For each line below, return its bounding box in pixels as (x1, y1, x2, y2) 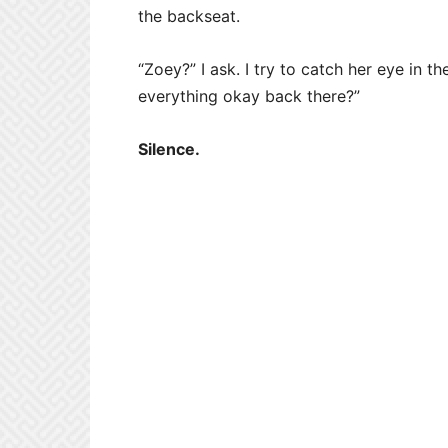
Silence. (138, 139, 200, 159)
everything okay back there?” (138, 86, 360, 106)
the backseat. (138, 6, 240, 26)
